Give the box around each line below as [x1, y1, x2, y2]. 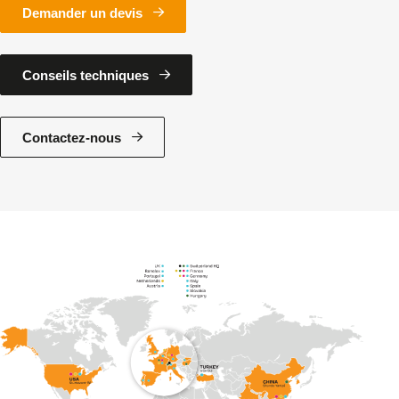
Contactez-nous [22, 129, 121, 145]
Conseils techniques [22, 67, 149, 83]
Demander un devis [22, 4, 142, 20]
